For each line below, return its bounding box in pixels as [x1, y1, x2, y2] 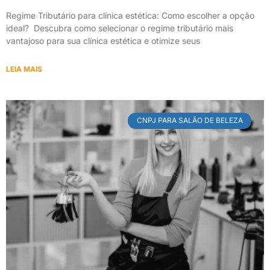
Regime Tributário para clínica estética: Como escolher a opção [6, 10, 254, 21]
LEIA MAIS [6, 64, 42, 74]
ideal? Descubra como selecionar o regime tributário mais [6, 23, 233, 34]
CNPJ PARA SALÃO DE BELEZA [136, 116, 243, 125]
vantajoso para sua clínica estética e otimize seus [6, 36, 200, 46]
